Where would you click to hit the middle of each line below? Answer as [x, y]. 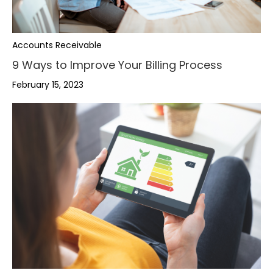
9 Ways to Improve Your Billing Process [117, 65]
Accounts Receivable [57, 45]
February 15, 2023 [48, 84]
